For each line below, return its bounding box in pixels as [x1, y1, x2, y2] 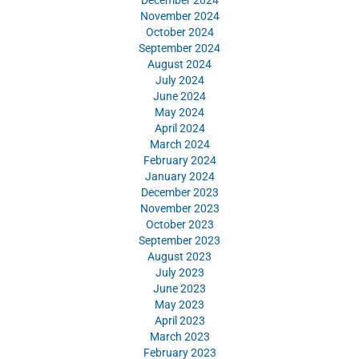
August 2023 [147, 249, 212, 263]
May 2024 [155, 105, 204, 119]
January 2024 [144, 169, 215, 183]
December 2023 [140, 185, 219, 199]
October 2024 [145, 25, 214, 38]
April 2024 [154, 121, 205, 135]
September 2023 [139, 233, 220, 247]
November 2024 [139, 9, 220, 22]
